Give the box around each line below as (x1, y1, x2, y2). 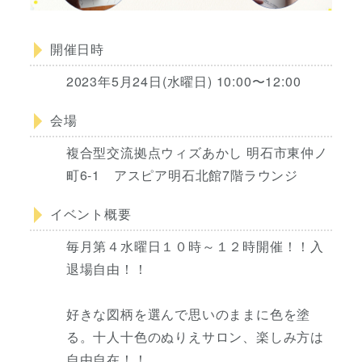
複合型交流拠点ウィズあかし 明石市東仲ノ (65, 142, 328, 162)
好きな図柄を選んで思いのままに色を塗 (65, 304, 311, 323)
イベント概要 (49, 204, 132, 223)
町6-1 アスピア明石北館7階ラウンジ (65, 165, 298, 184)
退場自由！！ (65, 259, 148, 278)
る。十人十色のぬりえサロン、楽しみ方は (65, 326, 324, 346)
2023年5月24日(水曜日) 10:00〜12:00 (65, 71, 301, 90)
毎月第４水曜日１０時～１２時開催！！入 (65, 236, 324, 255)
